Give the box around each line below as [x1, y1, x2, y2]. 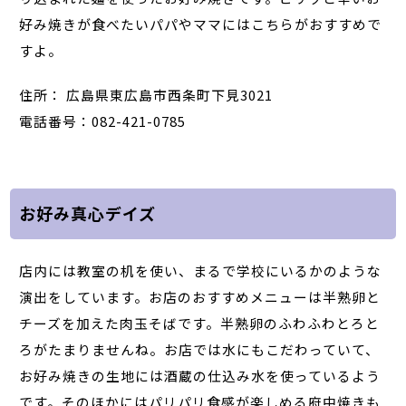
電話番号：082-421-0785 [19, 111, 187, 130]
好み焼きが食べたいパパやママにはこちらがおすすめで [19, 14, 382, 34]
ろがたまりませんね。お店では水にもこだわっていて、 [19, 339, 381, 359]
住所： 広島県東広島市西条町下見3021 [19, 84, 274, 104]
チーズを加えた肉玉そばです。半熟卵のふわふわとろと [19, 313, 381, 333]
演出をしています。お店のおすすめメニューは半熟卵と [19, 286, 382, 306]
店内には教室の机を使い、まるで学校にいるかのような [19, 260, 382, 280]
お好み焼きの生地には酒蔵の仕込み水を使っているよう [19, 365, 382, 385]
